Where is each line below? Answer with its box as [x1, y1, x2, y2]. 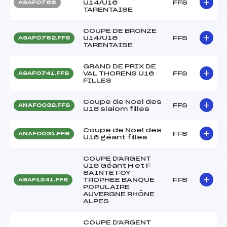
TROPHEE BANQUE [83, 176, 155, 183]
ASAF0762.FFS [18, 35, 70, 41]
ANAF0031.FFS [18, 131, 69, 136]
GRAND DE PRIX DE [83, 63, 156, 69]
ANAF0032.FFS [18, 102, 70, 108]
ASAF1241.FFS [18, 177, 68, 182]
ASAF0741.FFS [18, 70, 69, 76]
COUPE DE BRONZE [83, 27, 157, 34]
